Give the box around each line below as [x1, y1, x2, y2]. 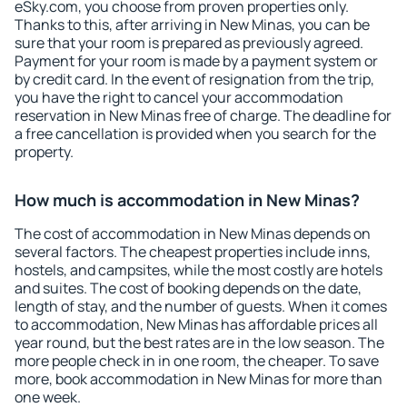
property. [15, 142, 74, 162]
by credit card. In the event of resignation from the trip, [15, 69, 374, 89]
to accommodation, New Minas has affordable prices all [15, 314, 378, 334]
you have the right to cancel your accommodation [15, 87, 343, 107]
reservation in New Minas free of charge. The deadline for [15, 105, 392, 125]
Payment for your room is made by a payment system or [15, 51, 378, 71]
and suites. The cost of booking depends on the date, [15, 278, 362, 298]
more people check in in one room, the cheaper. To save [15, 351, 379, 371]
